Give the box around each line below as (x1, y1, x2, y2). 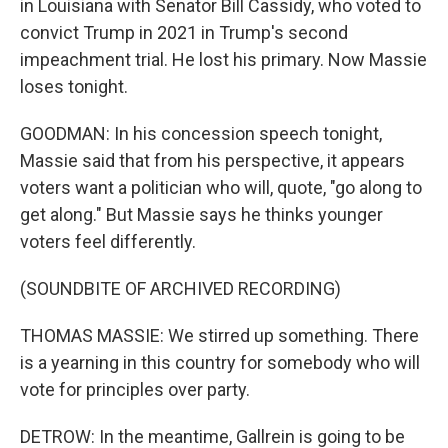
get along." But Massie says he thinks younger (20, 204, 383, 225)
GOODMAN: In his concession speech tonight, (20, 123, 382, 144)
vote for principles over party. (20, 379, 250, 400)
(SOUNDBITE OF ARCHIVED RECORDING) (20, 278, 341, 299)
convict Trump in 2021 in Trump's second (20, 22, 348, 43)
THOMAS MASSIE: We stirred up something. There (20, 325, 419, 346)
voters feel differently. (20, 231, 196, 252)
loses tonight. (20, 76, 128, 97)
